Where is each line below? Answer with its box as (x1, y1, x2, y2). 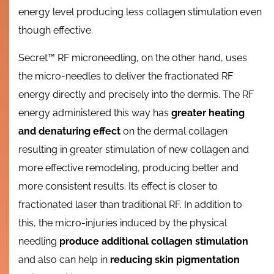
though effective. (18, 24, 93, 37)
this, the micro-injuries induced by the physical (18, 217, 227, 229)
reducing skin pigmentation (110, 253, 240, 265)
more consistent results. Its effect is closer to (18, 180, 218, 192)
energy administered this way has (18, 106, 171, 119)
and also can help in (18, 253, 110, 265)
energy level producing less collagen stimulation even (18, 6, 262, 18)
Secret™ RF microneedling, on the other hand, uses (18, 51, 247, 64)
